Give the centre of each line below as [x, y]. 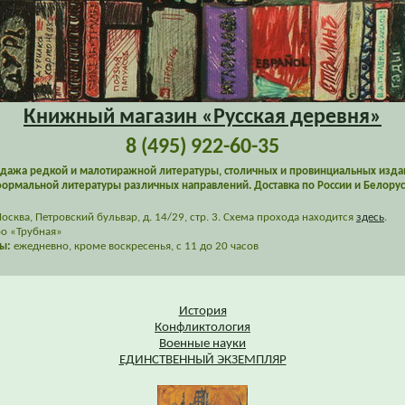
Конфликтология [202, 328]
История [202, 311]
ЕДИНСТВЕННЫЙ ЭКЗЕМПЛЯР [202, 360]
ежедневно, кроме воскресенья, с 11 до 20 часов [135, 246]
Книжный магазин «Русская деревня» [202, 118]
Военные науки [202, 344]
